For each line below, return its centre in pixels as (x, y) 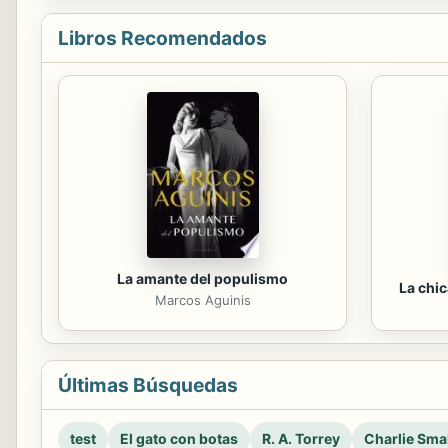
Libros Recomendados (162, 37)
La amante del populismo (202, 279)
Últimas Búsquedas (148, 384)
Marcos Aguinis (202, 300)
